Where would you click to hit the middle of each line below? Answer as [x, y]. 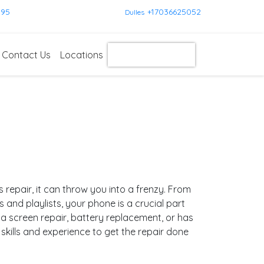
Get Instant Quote [151, 55]
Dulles [134, 12]
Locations [82, 55]
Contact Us [26, 55]
